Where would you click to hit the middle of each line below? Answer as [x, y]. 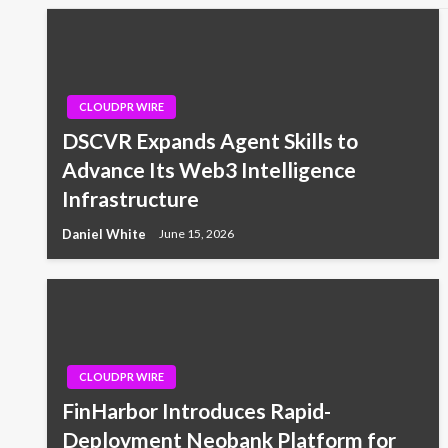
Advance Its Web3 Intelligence [209, 169]
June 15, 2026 [196, 234]
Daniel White [105, 233]
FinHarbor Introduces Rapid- [196, 410]
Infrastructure [130, 198]
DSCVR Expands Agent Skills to [210, 140]
